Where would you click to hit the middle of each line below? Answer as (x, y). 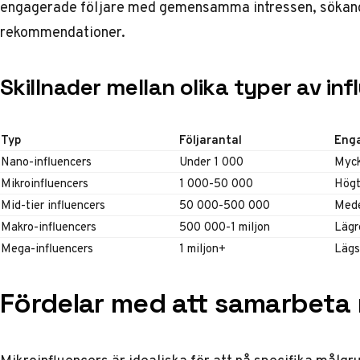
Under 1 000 (211, 162)
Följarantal (211, 140)
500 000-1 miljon (225, 227)
